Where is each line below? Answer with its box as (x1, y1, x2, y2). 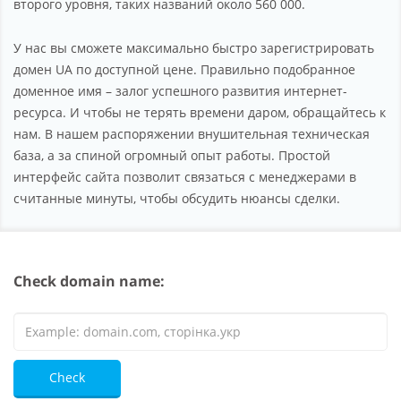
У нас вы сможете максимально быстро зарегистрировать (13, 38, 374, 56)
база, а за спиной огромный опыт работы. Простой (13, 146, 330, 164)
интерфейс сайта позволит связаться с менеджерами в (13, 167, 356, 185)
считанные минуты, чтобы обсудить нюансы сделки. (13, 189, 340, 207)
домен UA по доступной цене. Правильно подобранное (13, 60, 355, 78)
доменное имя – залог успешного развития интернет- (13, 81, 347, 99)
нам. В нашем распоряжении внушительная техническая (13, 124, 370, 142)
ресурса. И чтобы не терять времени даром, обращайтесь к (13, 103, 386, 121)
